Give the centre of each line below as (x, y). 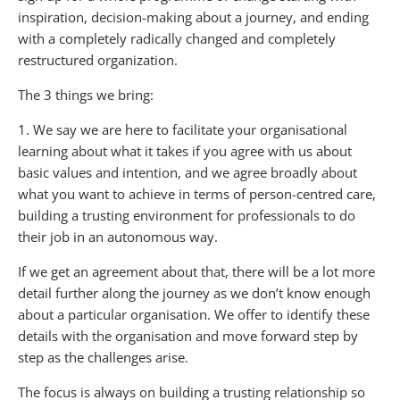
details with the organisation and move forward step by (188, 335)
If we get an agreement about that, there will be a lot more (196, 271)
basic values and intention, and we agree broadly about (187, 172)
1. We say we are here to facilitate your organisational (183, 129)
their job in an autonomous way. (118, 236)
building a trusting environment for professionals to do (187, 215)
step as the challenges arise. (103, 357)
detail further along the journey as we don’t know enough (194, 292)
